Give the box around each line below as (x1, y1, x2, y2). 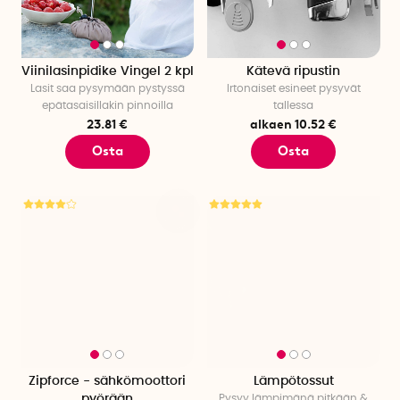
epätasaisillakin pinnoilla (41, 100, 173, 112)
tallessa (273, 100, 314, 112)
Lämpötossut (253, 375, 334, 388)
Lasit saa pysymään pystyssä (29, 83, 185, 95)
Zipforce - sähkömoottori (29, 375, 187, 388)
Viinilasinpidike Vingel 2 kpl (21, 65, 194, 79)
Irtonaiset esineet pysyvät (226, 83, 361, 95)
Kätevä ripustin (246, 65, 341, 79)
